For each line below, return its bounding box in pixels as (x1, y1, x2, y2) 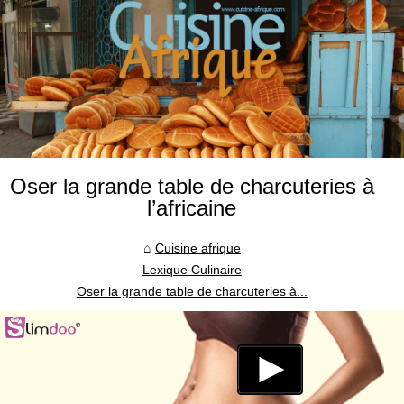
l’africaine (147, 196, 237, 220)
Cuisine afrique (154, 241, 241, 255)
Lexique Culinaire (142, 262, 242, 277)
